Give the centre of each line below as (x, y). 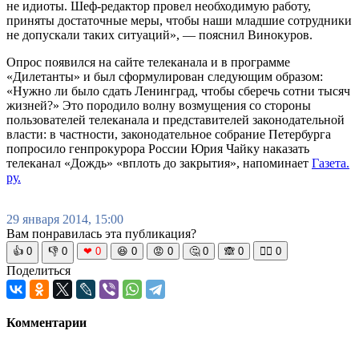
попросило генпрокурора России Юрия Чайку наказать (158, 148)
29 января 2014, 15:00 (65, 219)
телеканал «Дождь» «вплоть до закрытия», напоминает (159, 163)
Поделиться (38, 270)
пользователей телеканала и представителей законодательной (175, 119)
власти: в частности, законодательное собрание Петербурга (169, 134)
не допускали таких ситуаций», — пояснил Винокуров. (159, 34)
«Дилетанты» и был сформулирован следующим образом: (165, 76)
